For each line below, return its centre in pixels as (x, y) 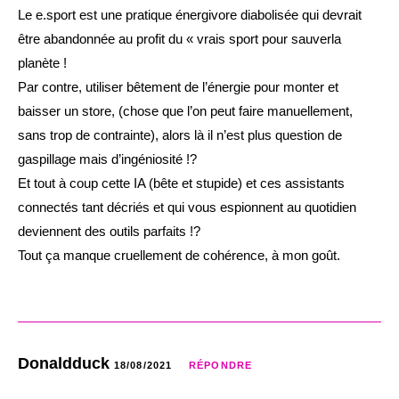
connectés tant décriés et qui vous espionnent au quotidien (187, 207)
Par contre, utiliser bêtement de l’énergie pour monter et (178, 86)
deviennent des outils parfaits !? (109, 231)
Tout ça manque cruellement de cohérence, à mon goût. (179, 255)
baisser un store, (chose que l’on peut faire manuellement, (185, 110)
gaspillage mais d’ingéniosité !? (107, 159)
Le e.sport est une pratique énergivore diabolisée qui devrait (190, 14)
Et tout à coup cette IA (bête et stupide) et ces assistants (181, 183)
